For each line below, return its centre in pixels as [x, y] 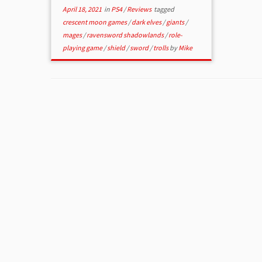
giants [176, 22]
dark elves [147, 22]
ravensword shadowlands [126, 35]
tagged [164, 9]
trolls [162, 48]
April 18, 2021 [82, 9]
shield [117, 48]
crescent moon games [96, 22]
